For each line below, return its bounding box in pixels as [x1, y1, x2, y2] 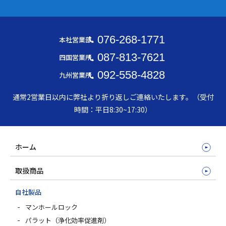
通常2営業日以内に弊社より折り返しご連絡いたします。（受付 [12, 92, 214, 102]
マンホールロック [25, 202, 78, 212]
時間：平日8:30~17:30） [74, 104, 152, 115]
